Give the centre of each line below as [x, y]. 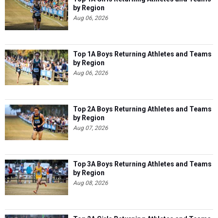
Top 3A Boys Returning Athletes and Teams [142, 164]
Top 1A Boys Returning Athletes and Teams [142, 54]
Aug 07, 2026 [91, 128]
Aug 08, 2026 [91, 183]
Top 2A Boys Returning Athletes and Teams [142, 109]
